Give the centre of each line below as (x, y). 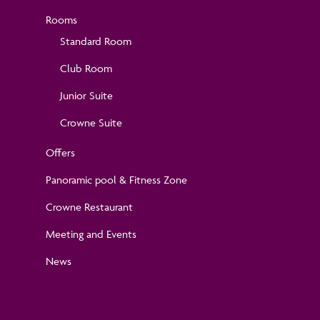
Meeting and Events (91, 234)
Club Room (86, 68)
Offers (60, 152)
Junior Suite (86, 95)
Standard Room (96, 41)
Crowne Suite (91, 122)
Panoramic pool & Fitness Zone (116, 179)
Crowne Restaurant (89, 206)
